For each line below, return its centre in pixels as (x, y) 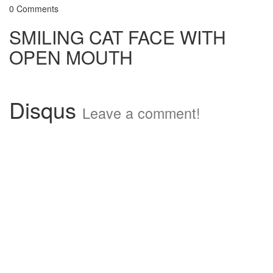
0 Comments (34, 9)
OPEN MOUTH (71, 57)
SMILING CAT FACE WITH (118, 37)
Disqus (46, 109)
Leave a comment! (141, 113)
